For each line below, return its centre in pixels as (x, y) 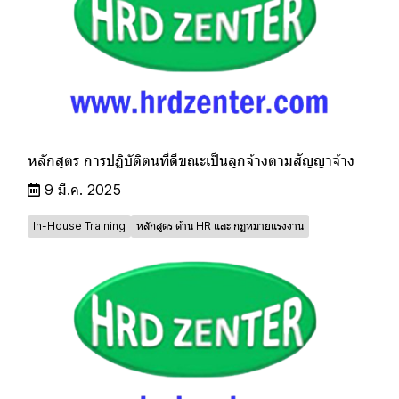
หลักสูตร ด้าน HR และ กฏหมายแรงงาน (220, 226)
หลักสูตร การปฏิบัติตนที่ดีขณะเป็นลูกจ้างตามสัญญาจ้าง (191, 161)
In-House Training (79, 226)
